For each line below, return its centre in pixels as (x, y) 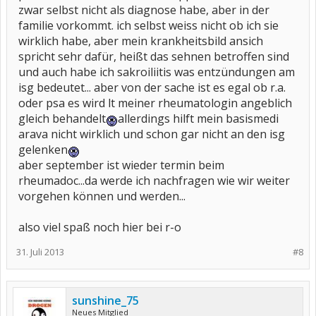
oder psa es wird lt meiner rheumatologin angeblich (155, 103)
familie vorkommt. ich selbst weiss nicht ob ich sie (148, 25)
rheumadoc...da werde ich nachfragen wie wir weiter (154, 181)
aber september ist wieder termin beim (121, 165)
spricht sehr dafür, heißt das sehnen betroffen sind (154, 56)
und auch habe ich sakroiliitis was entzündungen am (157, 72)
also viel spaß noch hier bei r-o (100, 227)
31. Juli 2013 (40, 252)
